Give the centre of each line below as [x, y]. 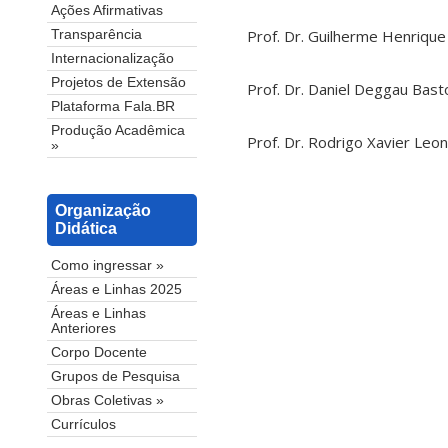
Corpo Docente [99, 353]
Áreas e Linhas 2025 [116, 290]
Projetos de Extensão [118, 83]
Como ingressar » [107, 266]
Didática [86, 229]
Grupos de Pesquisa [115, 377]
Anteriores [83, 329]
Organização [103, 211]
